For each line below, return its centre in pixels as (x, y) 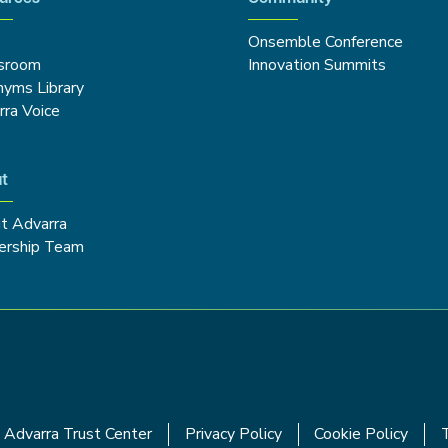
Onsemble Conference (326, 41)
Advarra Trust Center (77, 434)
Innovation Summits (317, 64)
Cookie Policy (361, 434)
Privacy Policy (233, 434)
